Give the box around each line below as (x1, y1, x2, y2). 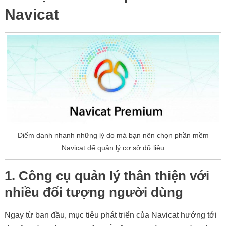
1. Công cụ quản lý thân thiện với (4, 167, 209, 183)
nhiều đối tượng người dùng (4, 184, 183, 200)
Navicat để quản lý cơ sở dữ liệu (62, 143, 164, 152)
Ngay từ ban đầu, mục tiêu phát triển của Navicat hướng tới (4, 210, 217, 219)
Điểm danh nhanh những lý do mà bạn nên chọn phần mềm (17, 131, 209, 139)
